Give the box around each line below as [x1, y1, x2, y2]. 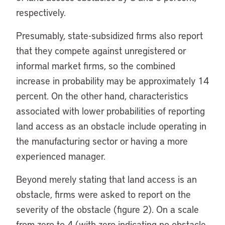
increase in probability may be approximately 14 [16, 74, 209, 87]
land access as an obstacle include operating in [16, 120, 206, 132]
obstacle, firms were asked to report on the [16, 188, 191, 200]
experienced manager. [16, 150, 105, 162]
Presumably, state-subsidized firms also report [16, 29, 203, 42]
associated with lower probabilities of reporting [16, 104, 205, 117]
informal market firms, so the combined [16, 59, 175, 72]
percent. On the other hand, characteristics [16, 89, 188, 102]
